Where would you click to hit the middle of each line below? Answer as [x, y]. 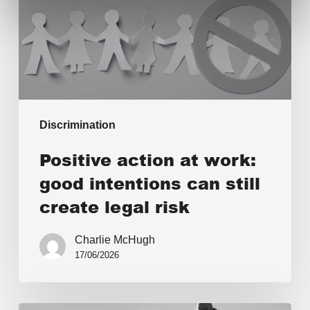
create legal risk [114, 206]
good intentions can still [149, 183]
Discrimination [77, 125]
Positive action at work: [147, 159]
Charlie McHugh [115, 239]
